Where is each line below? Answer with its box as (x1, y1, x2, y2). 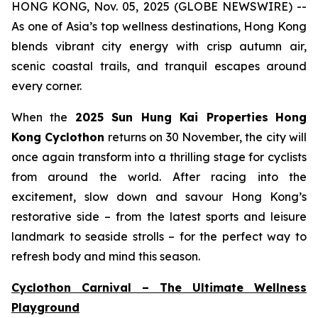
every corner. (11, 79, 82, 93)
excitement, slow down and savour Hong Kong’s (11, 190, 307, 204)
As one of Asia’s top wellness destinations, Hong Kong (11, 19, 307, 33)
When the (11, 110, 75, 124)
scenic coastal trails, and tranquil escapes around (11, 59, 307, 73)
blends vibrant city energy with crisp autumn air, (11, 39, 307, 53)
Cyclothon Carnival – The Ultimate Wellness (11, 280, 307, 295)
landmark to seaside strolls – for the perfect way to (11, 229, 307, 243)
